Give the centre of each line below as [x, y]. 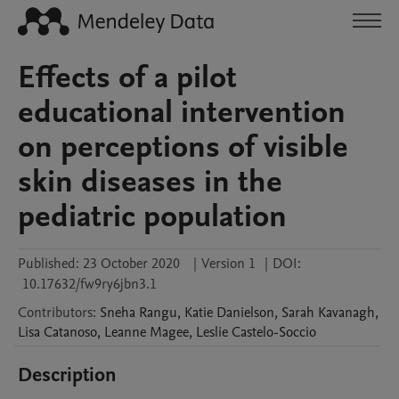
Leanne [125, 332]
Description [67, 375]
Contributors [55, 313]
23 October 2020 [131, 264]
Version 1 [228, 264]
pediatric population [152, 216]
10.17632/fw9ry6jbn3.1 [90, 284]
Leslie [212, 332]
